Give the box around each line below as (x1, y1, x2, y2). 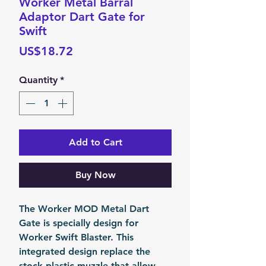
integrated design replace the (19, 246, 150, 257)
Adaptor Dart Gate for (19, 9, 145, 24)
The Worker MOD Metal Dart (19, 203, 149, 214)
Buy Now (75, 169, 116, 180)
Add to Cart (68, 137, 122, 148)
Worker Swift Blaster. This (19, 232, 134, 243)
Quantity (19, 74, 58, 85)
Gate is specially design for (19, 217, 138, 229)
